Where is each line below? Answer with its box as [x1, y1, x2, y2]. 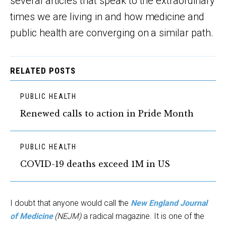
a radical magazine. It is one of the [81, 211, 205, 221]
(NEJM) [52, 211, 82, 221]
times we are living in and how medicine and [10, 11, 204, 23]
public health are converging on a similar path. [10, 27, 213, 39]
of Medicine [10, 211, 53, 221]
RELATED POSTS [10, 66, 76, 76]
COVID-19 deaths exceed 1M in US [20, 159, 170, 169]
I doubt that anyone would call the [10, 198, 131, 208]
